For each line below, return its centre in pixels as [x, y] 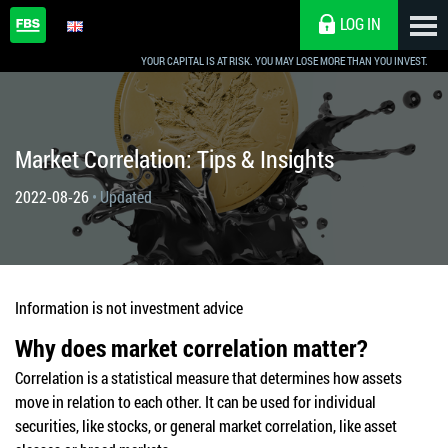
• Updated [122, 196]
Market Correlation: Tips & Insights [174, 159]
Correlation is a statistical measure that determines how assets [208, 377]
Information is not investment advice [129, 307]
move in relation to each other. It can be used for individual [195, 401]
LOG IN [360, 23]
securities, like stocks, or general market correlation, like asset [206, 425]
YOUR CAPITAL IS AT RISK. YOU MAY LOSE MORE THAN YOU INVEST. [284, 60]
